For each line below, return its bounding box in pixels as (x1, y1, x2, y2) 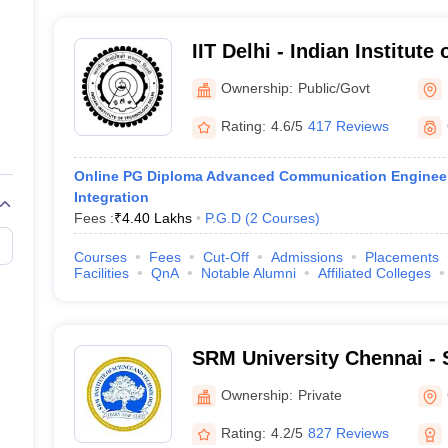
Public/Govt (297, 79, 370, 96)
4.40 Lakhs (121, 210, 192, 226)
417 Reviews (307, 118, 389, 134)
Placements (364, 249, 439, 265)
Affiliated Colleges (317, 265, 431, 281)
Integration (73, 189, 149, 205)
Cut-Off (202, 249, 249, 265)
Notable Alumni (200, 265, 296, 281)
